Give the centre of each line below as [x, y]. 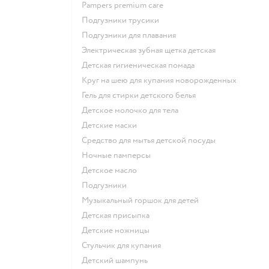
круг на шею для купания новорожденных [162, 80]
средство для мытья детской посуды [151, 140]
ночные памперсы [119, 155]
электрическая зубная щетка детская [151, 50]
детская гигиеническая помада [141, 65]
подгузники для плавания [132, 35]
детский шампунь [118, 260]
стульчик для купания [124, 245]
